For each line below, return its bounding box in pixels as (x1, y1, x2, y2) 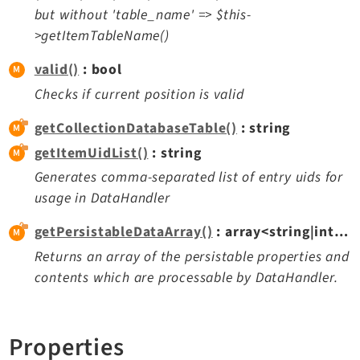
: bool (79, 59, 122, 80)
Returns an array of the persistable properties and (34, 247, 350, 268)
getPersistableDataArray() (34, 222, 213, 243)
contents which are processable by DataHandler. (34, 268, 338, 288)
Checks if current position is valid (34, 84, 244, 104)
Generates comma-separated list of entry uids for (34, 167, 344, 188)
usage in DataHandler (34, 188, 170, 209)
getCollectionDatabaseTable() (34, 117, 238, 138)
